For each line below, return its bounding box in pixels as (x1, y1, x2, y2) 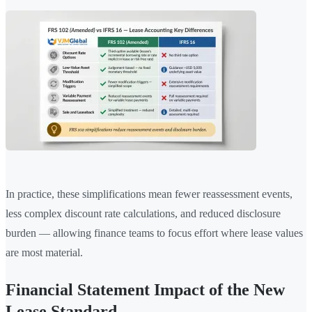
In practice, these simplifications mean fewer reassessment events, (6, 188, 292, 201)
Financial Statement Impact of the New (6, 281, 285, 299)
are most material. (6, 247, 83, 259)
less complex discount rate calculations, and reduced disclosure (6, 208, 281, 220)
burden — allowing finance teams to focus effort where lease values (6, 227, 303, 240)
